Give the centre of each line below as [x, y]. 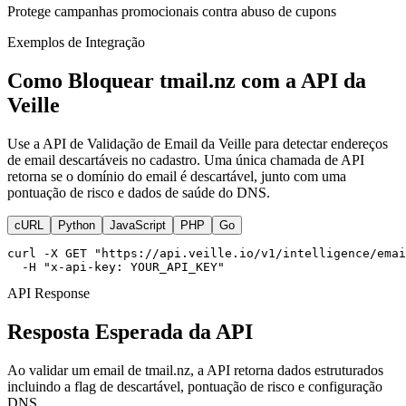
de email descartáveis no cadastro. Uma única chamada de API [186, 159]
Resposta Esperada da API [130, 331]
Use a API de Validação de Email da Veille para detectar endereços [198, 143]
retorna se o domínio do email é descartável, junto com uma [177, 176]
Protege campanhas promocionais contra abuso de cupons [172, 11]
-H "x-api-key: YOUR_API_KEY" [116, 266]
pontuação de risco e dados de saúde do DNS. [139, 192]
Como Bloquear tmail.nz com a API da [187, 80]
